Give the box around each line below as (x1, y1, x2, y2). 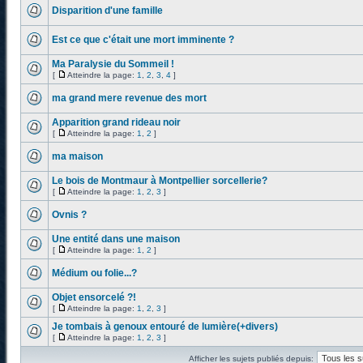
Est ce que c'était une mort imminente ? (52, 34, 234, 45)
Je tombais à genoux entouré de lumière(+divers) (52, 321, 278, 332)
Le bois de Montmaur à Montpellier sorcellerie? (52, 175, 267, 186)
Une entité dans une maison (52, 233, 180, 245)
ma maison (52, 151, 103, 162)
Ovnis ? (52, 209, 87, 220)
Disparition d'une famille (52, 5, 163, 16)
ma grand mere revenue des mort (52, 92, 207, 104)
